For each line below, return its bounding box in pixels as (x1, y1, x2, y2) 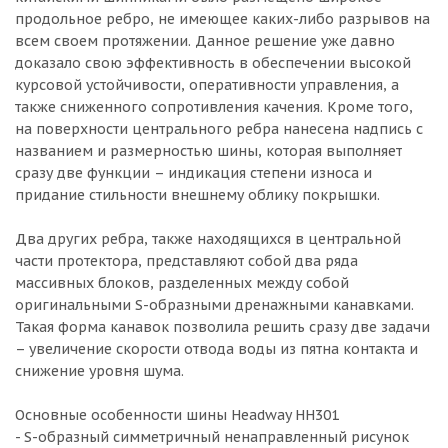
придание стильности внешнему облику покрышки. (15, 186, 380, 204)
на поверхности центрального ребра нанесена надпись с (15, 120, 423, 138)
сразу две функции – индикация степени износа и (15, 164, 372, 182)
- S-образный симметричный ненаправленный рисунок (15, 428, 409, 446)
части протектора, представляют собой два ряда (15, 252, 358, 270)
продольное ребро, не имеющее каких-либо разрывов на (15, 10, 430, 28)
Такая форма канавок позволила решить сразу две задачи (15, 318, 430, 336)
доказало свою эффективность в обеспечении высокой (15, 54, 411, 72)
